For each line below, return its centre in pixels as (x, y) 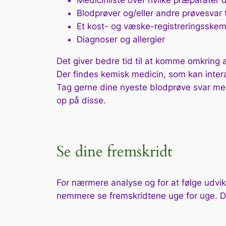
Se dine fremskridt (114, 152)
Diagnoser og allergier (121, 40)
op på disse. (81, 101)
